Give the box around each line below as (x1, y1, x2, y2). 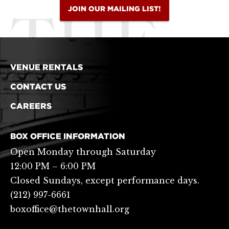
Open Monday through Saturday (10, 147, 156, 157)
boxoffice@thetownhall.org (10, 204, 129, 215)
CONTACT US (10, 82, 66, 92)
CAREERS (10, 101, 52, 111)
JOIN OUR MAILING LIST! (68, 5, 161, 13)
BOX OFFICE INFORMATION (10, 131, 125, 142)
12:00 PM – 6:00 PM (10, 161, 96, 172)
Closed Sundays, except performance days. (10, 175, 199, 186)
